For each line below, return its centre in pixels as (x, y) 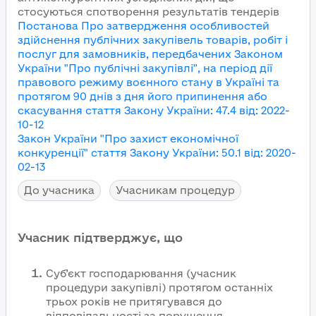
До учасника (59, 190)
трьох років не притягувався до (134, 302)
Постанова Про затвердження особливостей (144, 26)
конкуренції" (53, 153)
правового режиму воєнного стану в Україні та (148, 82)
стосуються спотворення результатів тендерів (148, 12)
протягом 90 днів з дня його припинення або (142, 96)
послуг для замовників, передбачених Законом (150, 54)
